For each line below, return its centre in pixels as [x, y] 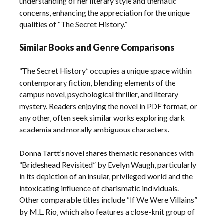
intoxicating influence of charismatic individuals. [99, 188]
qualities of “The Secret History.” [73, 24]
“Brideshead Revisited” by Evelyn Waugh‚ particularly [108, 165]
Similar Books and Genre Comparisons [97, 48]
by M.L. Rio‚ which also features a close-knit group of [107, 212]
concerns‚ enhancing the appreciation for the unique [105, 13]
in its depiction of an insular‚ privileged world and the [106, 176]
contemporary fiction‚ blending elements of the [98, 83]
